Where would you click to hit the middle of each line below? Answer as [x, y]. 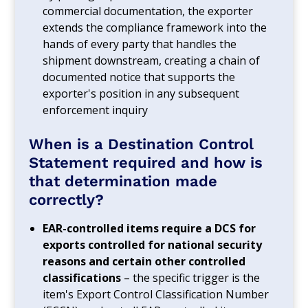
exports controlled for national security [153, 244]
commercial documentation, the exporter [148, 11]
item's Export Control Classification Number [156, 294]
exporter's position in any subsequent [141, 93]
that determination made [123, 181]
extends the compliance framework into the [155, 27]
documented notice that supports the [139, 77]
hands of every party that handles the [140, 44]
